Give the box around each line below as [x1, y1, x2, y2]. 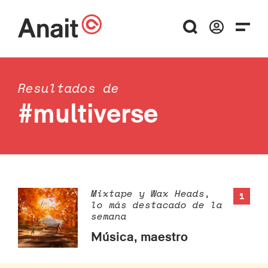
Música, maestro [91, 229, 188, 245]
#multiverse [18, 96, 158, 130]
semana [91, 209, 127, 224]
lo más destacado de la [91, 197, 223, 212]
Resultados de [18, 79, 119, 98]
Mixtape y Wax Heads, [91, 186, 211, 201]
